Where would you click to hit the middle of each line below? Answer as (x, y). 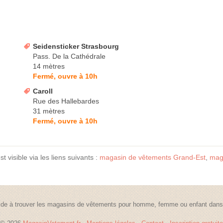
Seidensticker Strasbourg (76, 47)
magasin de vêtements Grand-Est (153, 158)
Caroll (43, 91)
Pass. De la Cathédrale (69, 56)
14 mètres (49, 66)
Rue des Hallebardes (66, 101)
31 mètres (49, 111)
